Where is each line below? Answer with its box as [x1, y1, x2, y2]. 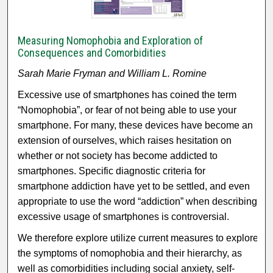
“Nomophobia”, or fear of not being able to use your [18, 105, 237, 116]
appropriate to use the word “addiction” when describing [18, 196, 258, 207]
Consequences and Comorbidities [18, 46, 167, 60]
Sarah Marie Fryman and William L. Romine [18, 68, 207, 79]
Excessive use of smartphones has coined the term [18, 90, 237, 101]
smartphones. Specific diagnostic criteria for [18, 166, 206, 177]
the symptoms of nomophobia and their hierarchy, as [18, 248, 243, 259]
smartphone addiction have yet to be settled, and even [18, 181, 250, 192]
